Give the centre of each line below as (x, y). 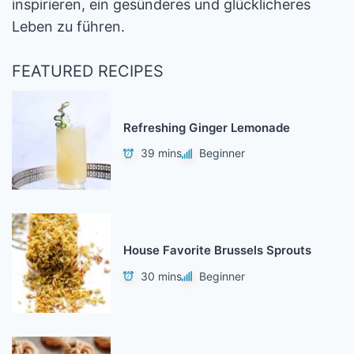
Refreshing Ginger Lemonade (207, 128)
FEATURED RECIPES (88, 71)
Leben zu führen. (68, 26)
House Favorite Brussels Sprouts (218, 250)
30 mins (162, 276)
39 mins (162, 153)
